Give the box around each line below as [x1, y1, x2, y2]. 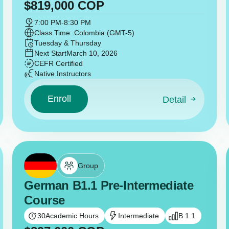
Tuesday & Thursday [34, 38, 102, 47]
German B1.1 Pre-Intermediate [24, 178, 194, 192]
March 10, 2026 [66, 49, 118, 57]
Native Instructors [34, 69, 91, 78]
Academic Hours [45, 211, 99, 220]
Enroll [48, 94, 72, 104]
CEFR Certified [34, 59, 83, 67]
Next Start [34, 49, 67, 57]
